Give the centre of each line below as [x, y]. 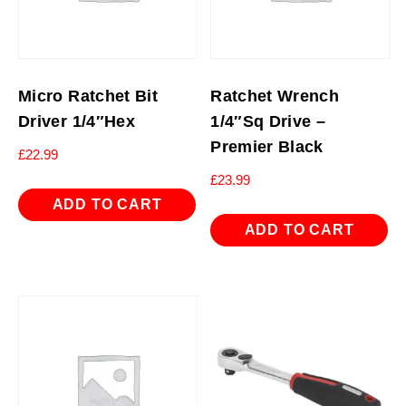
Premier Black [267, 146]
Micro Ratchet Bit [88, 96]
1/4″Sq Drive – [268, 121]
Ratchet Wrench [275, 96]
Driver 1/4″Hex [77, 121]
